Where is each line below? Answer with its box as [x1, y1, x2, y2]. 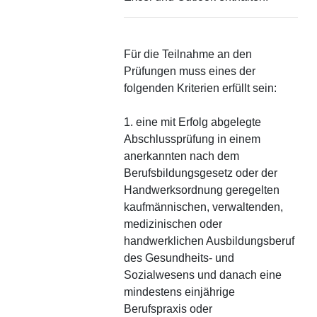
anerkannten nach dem [124, 150, 239, 162]
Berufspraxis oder [124, 303, 212, 315]
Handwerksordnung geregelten [124, 184, 279, 196]
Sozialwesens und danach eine [124, 269, 282, 281]
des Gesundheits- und [124, 252, 234, 264]
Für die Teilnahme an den [124, 48, 252, 60]
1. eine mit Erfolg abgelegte [124, 116, 261, 128]
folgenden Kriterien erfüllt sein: [124, 82, 277, 94]
